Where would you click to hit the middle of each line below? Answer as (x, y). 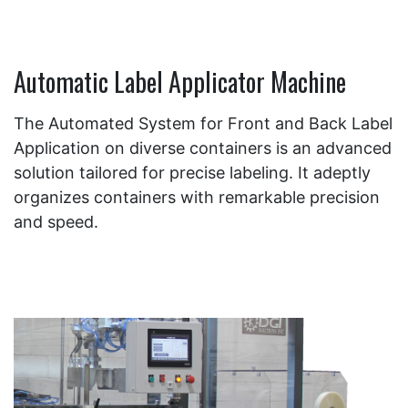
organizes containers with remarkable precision (197, 197)
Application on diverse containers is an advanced (203, 148)
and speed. (56, 221)
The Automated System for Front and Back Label (203, 123)
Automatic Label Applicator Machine (180, 81)
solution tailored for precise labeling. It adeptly (192, 172)
